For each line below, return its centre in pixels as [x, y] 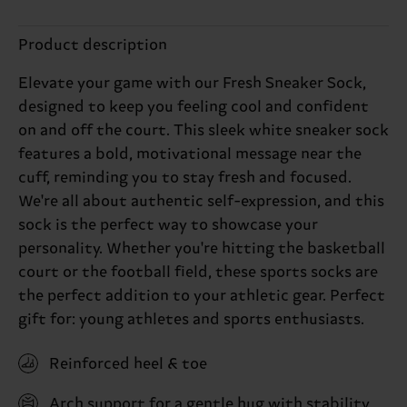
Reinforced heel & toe [128, 364]
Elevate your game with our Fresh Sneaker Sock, [192, 83]
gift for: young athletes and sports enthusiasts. [191, 319]
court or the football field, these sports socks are [198, 272]
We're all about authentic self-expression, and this [201, 201]
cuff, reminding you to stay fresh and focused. [185, 178]
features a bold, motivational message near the [190, 154]
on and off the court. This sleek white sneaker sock [203, 130]
